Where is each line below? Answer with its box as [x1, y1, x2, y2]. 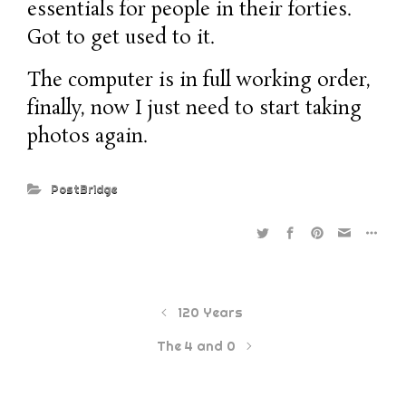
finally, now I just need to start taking [27, 95, 362, 122]
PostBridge [50, 180, 117, 196]
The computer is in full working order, [27, 67, 371, 94]
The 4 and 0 [156, 337, 236, 354]
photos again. [27, 123, 159, 150]
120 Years [178, 304, 244, 321]
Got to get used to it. [27, 24, 215, 52]
